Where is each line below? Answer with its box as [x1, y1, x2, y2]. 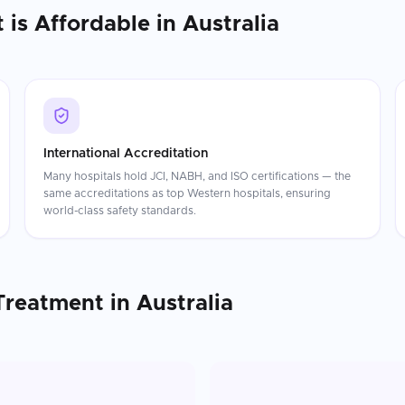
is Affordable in [5, 14, 183, 35]
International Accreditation [42, 147, 208, 160]
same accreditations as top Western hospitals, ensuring [42, 188, 331, 199]
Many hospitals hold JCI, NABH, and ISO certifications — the [42, 171, 351, 182]
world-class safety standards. [42, 205, 196, 216]
